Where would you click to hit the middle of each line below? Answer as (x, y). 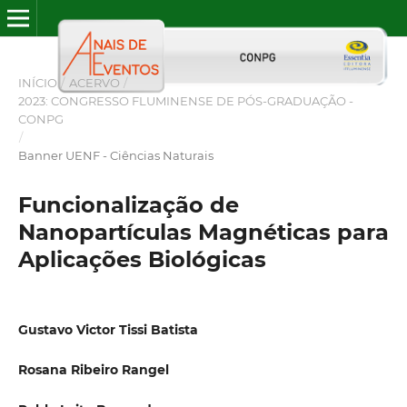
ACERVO (94, 82)
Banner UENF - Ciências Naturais (115, 155)
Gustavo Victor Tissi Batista (108, 329)
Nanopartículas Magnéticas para (203, 232)
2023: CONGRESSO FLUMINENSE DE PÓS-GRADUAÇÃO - (185, 100)
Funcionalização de (128, 204)
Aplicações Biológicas (142, 259)
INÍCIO (37, 82)
